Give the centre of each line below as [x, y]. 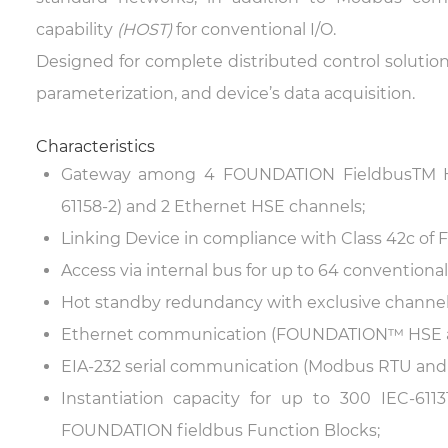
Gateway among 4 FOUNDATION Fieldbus [236, 174]
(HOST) [144, 29]
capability [76, 29]
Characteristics [95, 146]
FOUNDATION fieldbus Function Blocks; [220, 430]
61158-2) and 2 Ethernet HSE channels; [212, 206]
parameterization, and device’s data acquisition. [225, 93]
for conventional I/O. [253, 29]
